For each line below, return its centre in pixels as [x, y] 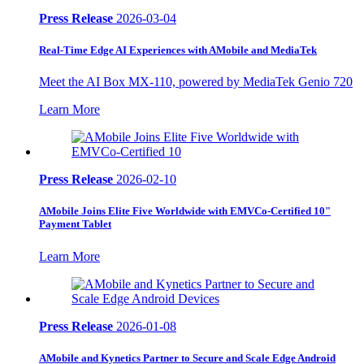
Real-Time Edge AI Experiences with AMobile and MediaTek [178, 50]
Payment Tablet [75, 224]
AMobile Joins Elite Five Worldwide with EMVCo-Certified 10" [185, 211]
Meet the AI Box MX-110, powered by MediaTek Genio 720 [196, 82]
